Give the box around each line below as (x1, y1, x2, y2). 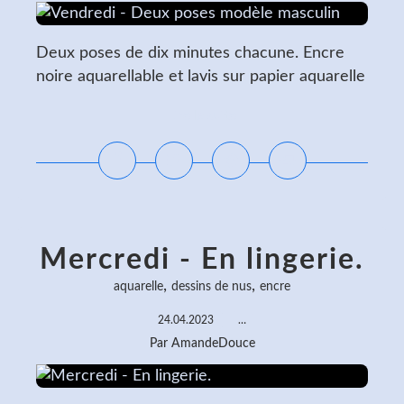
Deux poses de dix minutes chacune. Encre (36, 45, 344, 61)
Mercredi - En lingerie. (40, 245, 364, 274)
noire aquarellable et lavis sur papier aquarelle (36, 69, 365, 85)
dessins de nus (171, 280, 252, 293)
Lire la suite (168, 109, 236, 123)
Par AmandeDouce (149, 337, 255, 350)
